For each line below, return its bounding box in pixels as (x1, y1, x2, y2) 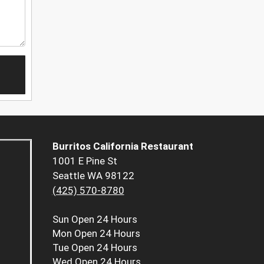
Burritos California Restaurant (52, 140, 193, 153)
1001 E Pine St (52, 155, 117, 167)
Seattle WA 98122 (52, 170, 134, 182)
